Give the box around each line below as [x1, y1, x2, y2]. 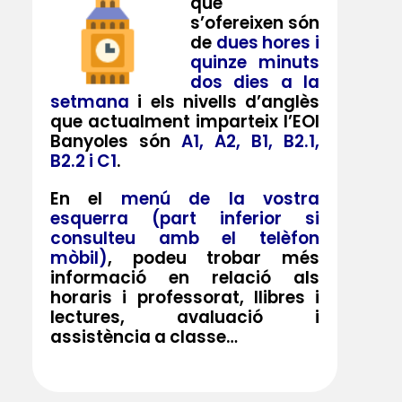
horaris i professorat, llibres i [50, 284, 319, 310]
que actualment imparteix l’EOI [50, 109, 319, 134]
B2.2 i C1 [50, 148, 117, 173]
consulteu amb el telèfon [50, 225, 319, 250]
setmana [50, 89, 129, 114]
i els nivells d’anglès [129, 89, 319, 114]
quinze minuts [190, 49, 319, 74]
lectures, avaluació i [50, 304, 319, 329]
